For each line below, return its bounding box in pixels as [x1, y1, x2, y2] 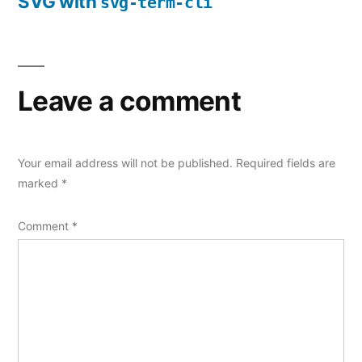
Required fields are [236, 155, 335, 170]
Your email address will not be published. [18, 155, 233, 170]
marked [18, 175, 61, 190]
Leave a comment [18, 84, 241, 117]
